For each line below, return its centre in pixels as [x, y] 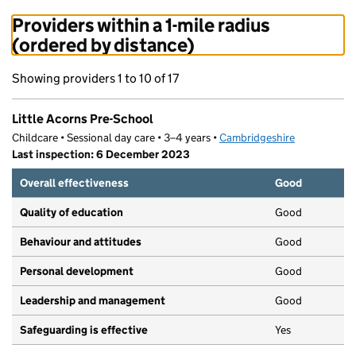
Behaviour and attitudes [81, 242]
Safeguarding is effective [84, 330]
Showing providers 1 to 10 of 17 [95, 79]
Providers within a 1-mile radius [141, 25]
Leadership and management [93, 301]
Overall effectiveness [74, 183]
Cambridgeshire [257, 138]
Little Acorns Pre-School [83, 119]
